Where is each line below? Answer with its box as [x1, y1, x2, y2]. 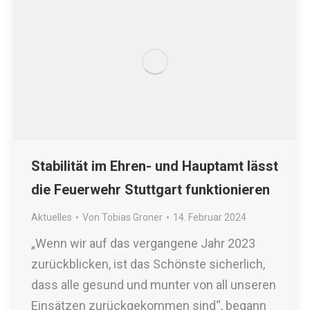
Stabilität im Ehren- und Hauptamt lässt [31, 157, 278, 174]
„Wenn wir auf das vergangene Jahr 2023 [31, 235, 255, 250]
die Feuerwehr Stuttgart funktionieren [31, 181, 270, 198]
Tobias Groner [102, 211, 163, 223]
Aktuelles [31, 211, 72, 223]
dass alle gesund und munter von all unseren [31, 277, 276, 292]
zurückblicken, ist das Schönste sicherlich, [31, 256, 265, 271]
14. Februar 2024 [173, 211, 246, 223]
